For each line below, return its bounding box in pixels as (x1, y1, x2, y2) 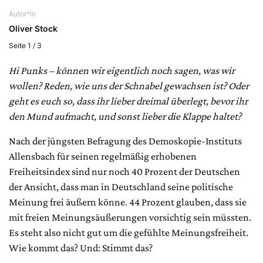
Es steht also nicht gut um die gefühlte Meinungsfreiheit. (9, 226, 248, 238)
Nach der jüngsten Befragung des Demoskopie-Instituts (9, 134, 242, 147)
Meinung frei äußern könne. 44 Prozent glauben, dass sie (9, 195, 247, 208)
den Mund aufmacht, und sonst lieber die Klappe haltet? (9, 110, 241, 122)
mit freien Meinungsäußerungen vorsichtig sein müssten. (9, 211, 251, 223)
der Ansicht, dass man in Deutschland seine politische (9, 180, 233, 193)
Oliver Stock (9, 23, 58, 33)
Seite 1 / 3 (9, 41, 42, 50)
